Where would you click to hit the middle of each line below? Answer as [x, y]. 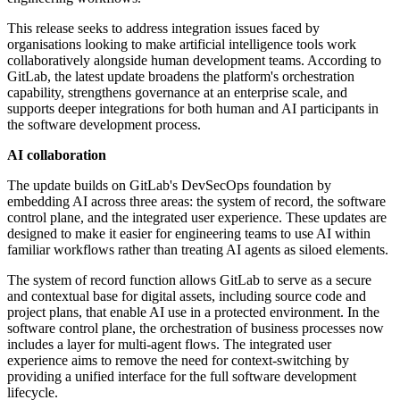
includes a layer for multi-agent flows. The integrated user [169, 345]
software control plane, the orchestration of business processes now [196, 329]
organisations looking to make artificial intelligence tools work [182, 45]
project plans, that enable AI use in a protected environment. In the [193, 312]
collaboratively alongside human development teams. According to [194, 61]
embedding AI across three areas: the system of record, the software [196, 202]
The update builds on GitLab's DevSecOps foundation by [169, 186]
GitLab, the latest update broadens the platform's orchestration [181, 77]
